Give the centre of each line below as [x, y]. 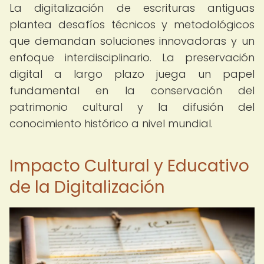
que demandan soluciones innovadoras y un [132, 41]
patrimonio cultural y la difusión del [132, 107]
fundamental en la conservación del [132, 90]
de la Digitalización [87, 187]
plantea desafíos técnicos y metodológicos [132, 24]
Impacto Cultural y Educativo [129, 166]
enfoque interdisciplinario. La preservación [132, 57]
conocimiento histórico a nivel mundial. [111, 123]
